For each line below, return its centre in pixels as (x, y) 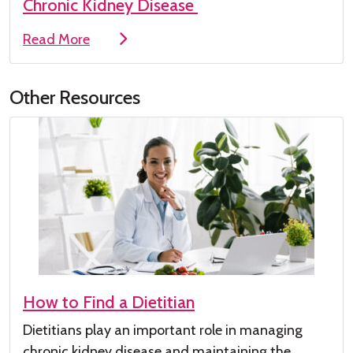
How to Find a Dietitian (109, 302)
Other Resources (75, 98)
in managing (262, 331)
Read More (56, 40)
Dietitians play (69, 331)
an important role (168, 331)
